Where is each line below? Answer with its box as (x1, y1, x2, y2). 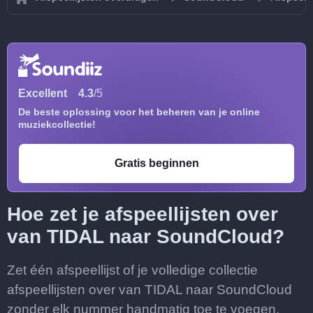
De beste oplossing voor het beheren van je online (18, 106, 260, 117)
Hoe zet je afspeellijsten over (7, 203, 278, 225)
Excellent (18, 87, 67, 99)
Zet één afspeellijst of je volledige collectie (7, 263, 258, 277)
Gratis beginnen (114, 157, 199, 169)
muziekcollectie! (18, 119, 96, 130)
